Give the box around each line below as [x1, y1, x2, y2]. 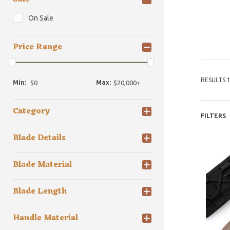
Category [13, 104, 50, 119]
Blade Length [13, 184, 67, 199]
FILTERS [200, 112, 226, 119]
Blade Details [13, 131, 66, 146]
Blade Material [13, 158, 72, 172]
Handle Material [13, 211, 78, 226]
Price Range [13, 40, 62, 54]
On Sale [28, 14, 53, 22]
